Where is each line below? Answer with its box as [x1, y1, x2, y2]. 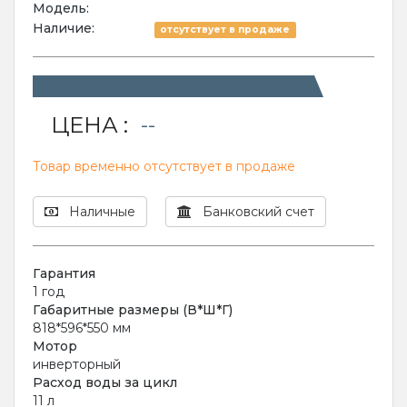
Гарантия [33, 265, 95, 282]
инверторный [33, 356, 121, 372]
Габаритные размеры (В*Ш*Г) [33, 302, 233, 318]
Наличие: [33, 20, 94, 36]
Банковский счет [192, 203, 314, 220]
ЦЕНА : [51, 112, 128, 138]
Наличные [58, 203, 135, 220]
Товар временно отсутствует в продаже [33, 158, 295, 174]
